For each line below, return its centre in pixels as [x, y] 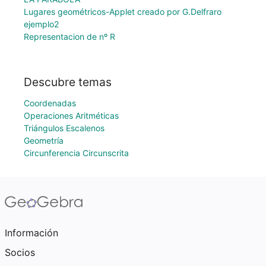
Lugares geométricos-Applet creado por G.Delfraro [123, 12]
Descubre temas [68, 82]
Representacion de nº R [69, 37]
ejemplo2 [41, 24]
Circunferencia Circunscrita [76, 153]
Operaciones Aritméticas [71, 115]
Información [31, 233]
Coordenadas [50, 103]
